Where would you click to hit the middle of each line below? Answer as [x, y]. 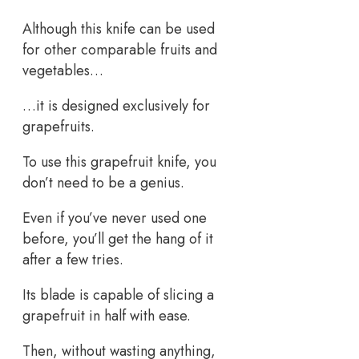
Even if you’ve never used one [115, 218]
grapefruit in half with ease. [107, 315]
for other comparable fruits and [120, 49]
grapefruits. [58, 126]
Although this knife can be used [119, 28]
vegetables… [63, 70]
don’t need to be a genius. [103, 182]
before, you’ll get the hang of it [118, 238]
